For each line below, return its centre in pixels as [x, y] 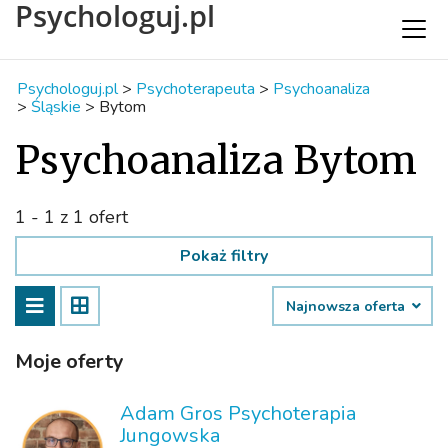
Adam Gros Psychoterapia [238, 413]
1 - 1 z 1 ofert [71, 217]
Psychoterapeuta [195, 89]
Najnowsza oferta [347, 306]
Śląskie [56, 107]
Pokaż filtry [224, 256]
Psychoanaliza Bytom [216, 160]
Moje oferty [69, 361]
